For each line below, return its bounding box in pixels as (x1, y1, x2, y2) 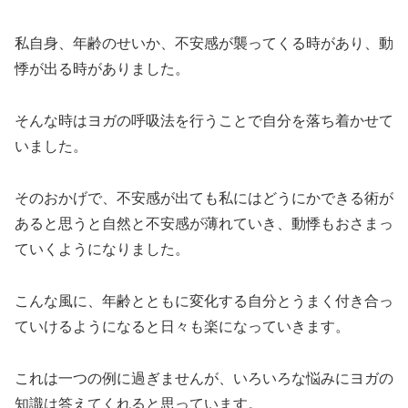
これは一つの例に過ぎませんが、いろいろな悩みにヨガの (15, 370, 393, 386)
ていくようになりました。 (15, 240, 189, 257)
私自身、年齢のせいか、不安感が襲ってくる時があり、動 (15, 36, 393, 52)
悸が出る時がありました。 (15, 61, 189, 77)
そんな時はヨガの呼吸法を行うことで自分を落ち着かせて (15, 113, 393, 129)
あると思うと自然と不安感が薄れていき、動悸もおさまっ (15, 215, 393, 231)
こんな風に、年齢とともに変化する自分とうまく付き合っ (15, 292, 393, 309)
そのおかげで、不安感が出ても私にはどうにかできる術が (15, 189, 393, 206)
